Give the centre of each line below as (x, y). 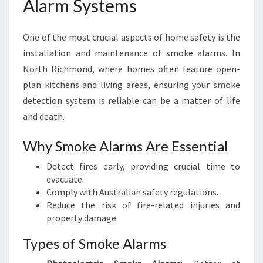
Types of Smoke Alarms (95, 243)
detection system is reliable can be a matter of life (131, 100)
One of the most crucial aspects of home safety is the (131, 37)
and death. (44, 116)
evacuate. (65, 179)
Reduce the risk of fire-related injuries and (143, 205)
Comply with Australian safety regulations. (132, 192)
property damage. (82, 218)
